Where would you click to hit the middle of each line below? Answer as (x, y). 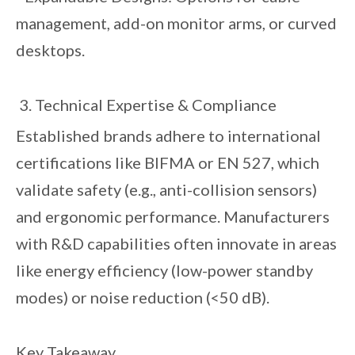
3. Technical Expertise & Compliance (146, 105)
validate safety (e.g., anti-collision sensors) (166, 189)
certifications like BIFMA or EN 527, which (168, 162)
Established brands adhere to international (168, 136)
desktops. (53, 50)
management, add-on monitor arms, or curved (176, 23)
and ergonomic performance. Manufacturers (173, 216)
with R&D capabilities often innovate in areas (176, 243)
